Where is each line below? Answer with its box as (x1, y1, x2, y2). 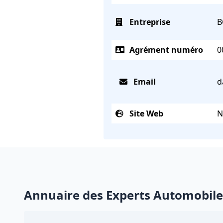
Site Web (127, 108, 163, 119)
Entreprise (127, 16, 170, 27)
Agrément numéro (127, 44, 203, 55)
